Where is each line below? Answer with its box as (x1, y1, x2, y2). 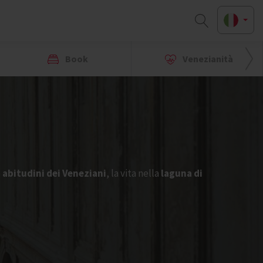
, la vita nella (106, 167, 161, 180)
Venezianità (181, 53, 233, 65)
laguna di (161, 167, 203, 180)
